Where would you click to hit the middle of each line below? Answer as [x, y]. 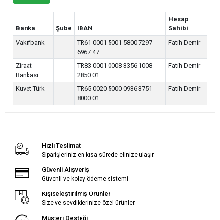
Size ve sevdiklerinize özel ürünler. [88, 203]
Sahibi [178, 28]
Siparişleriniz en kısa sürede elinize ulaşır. [98, 154]
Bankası [27, 75]
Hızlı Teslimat [61, 145]
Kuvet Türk [30, 88]
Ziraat [24, 65]
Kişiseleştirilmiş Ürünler [76, 193]
